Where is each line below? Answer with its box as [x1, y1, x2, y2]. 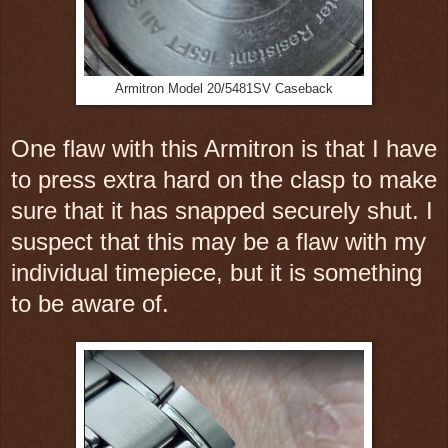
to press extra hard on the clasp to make [11, 165, 437, 193]
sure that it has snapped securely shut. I [11, 196, 433, 224]
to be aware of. [11, 289, 169, 317]
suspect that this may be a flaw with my [11, 227, 426, 255]
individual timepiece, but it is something [11, 258, 422, 286]
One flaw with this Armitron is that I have [11, 134, 437, 162]
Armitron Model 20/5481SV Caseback [115, 81, 333, 96]
